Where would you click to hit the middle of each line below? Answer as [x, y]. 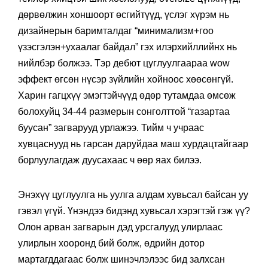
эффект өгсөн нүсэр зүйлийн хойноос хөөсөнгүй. [126, 80]
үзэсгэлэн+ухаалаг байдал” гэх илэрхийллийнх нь [127, 47]
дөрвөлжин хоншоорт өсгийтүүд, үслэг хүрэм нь [124, 15]
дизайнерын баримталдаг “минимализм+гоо [116, 31]
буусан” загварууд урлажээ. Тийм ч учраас [111, 128]
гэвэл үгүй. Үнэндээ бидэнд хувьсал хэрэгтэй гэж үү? [134, 211]
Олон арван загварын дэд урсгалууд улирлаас [120, 227]
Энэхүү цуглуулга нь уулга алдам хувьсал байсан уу [133, 195]
